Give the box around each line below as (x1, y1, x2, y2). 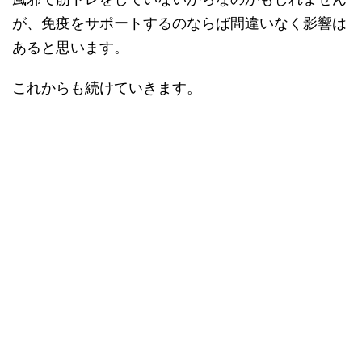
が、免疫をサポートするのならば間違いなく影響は (12, 14, 347, 32)
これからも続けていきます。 (12, 78, 201, 96)
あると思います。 (12, 38, 128, 56)
